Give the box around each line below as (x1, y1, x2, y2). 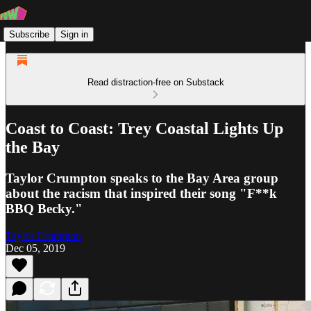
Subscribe (9, 28, 49, 40)
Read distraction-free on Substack (87, 77, 224, 87)
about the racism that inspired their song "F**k (6, 185, 277, 201)
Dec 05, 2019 (6, 242, 65, 254)
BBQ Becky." (6, 201, 83, 216)
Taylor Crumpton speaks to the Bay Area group (6, 170, 278, 185)
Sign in (60, 28, 88, 40)
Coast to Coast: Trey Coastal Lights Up (6, 119, 283, 137)
